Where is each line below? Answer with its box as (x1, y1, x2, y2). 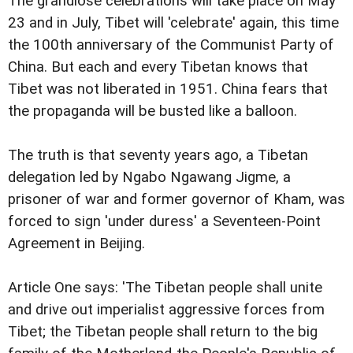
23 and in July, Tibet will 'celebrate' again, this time (8, 14, 339, 32)
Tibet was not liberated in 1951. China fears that (8, 80, 328, 98)
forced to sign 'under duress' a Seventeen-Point (8, 213, 321, 231)
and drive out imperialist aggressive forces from (8, 301, 325, 319)
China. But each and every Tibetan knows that (8, 58, 308, 76)
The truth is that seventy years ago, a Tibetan (8, 147, 308, 165)
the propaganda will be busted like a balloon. (8, 102, 297, 121)
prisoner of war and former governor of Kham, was (8, 191, 345, 209)
